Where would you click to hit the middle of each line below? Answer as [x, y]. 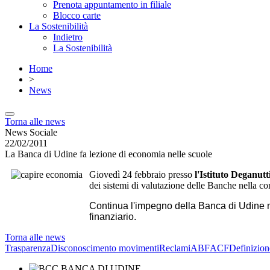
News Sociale [31, 132]
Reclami [175, 248]
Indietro [68, 37]
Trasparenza [28, 248]
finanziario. [113, 217]
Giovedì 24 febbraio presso [142, 174]
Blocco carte [77, 15]
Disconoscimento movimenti [105, 248]
